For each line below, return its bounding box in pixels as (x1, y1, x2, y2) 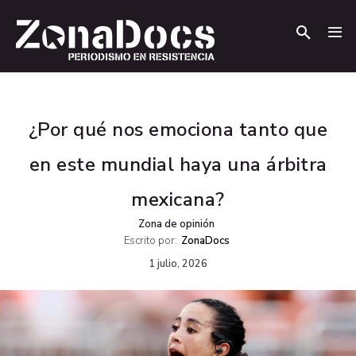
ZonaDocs (181, 234, 230, 248)
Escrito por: (124, 234, 177, 248)
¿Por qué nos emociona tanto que (28, 117, 328, 142)
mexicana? (131, 187, 225, 212)
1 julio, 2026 (149, 257, 207, 272)
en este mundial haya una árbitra (29, 152, 327, 177)
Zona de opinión (137, 217, 215, 231)
